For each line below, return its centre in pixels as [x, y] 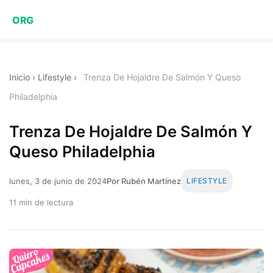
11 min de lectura [41, 202]
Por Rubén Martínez [144, 181]
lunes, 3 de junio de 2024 [58, 181]
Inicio [19, 77]
